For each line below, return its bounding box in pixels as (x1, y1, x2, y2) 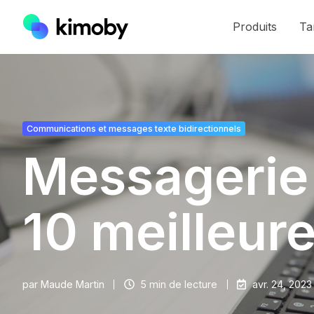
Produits (232, 19, 277, 34)
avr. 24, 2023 (252, 278, 312, 290)
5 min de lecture (140, 278, 218, 290)
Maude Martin (41, 278, 104, 290)
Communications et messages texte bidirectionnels (26, 123, 241, 134)
